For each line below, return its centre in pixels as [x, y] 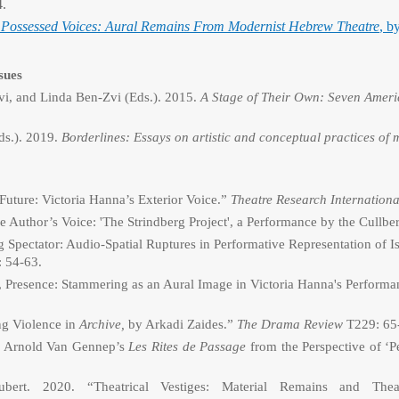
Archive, [102, 324]
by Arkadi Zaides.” [183, 324]
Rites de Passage [199, 346]
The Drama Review [290, 324]
